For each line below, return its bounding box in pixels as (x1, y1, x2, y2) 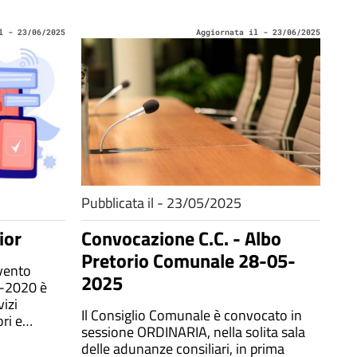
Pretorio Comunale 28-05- (81, 246, 296, 275)
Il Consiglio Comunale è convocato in (81, 304, 302, 326)
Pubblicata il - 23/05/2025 (81, 192, 241, 214)
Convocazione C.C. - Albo (81, 224, 281, 253)
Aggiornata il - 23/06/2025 (196, 27, 320, 37)
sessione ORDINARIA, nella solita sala (81, 321, 305, 343)
